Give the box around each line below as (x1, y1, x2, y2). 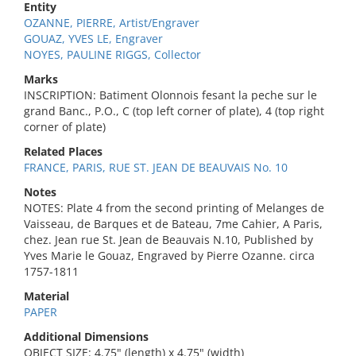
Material (24, 288, 69, 304)
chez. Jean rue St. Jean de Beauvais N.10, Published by (24, 232, 313, 247)
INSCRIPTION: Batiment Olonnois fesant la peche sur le (24, 87, 317, 103)
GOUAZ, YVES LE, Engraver (24, 31, 163, 46)
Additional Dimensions (24, 329, 149, 344)
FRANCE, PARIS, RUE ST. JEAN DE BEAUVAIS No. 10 (24, 160, 288, 175)
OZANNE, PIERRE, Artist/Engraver (24, 15, 199, 30)
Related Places (24, 144, 103, 159)
